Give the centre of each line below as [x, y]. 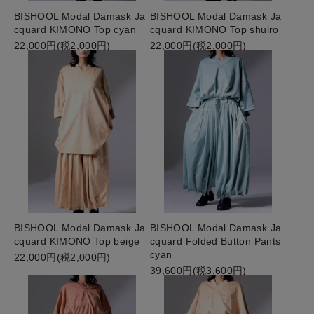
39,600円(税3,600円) [198, 271]
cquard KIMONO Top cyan [75, 29]
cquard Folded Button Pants [216, 241]
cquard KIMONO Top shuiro [214, 29]
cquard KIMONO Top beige [77, 241]
